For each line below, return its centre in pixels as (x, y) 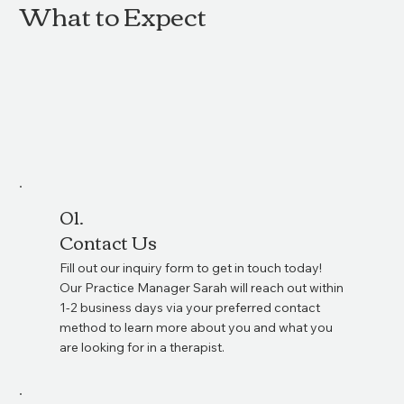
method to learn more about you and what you (197, 327)
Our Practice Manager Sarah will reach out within (202, 287)
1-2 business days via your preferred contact (190, 307)
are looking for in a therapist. (142, 347)
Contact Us (109, 241)
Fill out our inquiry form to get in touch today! (191, 267)
